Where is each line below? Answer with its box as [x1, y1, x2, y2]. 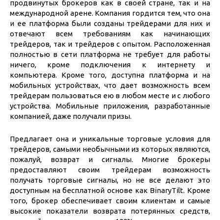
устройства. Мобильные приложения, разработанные [10, 102, 210, 110]
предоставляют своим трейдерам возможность [10, 165, 210, 174]
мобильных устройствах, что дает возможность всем [10, 81, 210, 89]
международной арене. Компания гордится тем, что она [10, 9, 210, 17]
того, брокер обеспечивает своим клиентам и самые [10, 196, 210, 205]
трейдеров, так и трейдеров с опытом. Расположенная [10, 40, 210, 48]
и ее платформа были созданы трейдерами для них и [10, 19, 210, 27]
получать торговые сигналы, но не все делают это [10, 176, 210, 184]
